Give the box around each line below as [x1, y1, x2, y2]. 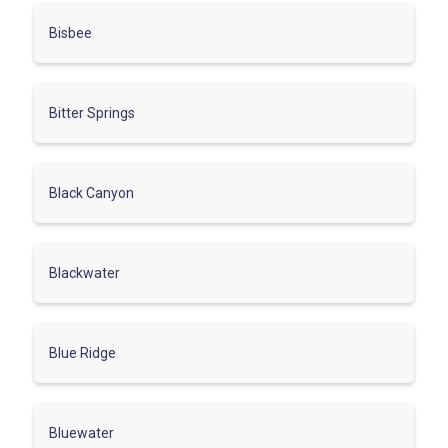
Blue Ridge [49, 344, 116, 361]
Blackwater [49, 264, 120, 281]
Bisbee [49, 24, 92, 41]
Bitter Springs [49, 104, 135, 121]
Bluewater [49, 424, 114, 441]
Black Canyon [49, 184, 134, 201]
